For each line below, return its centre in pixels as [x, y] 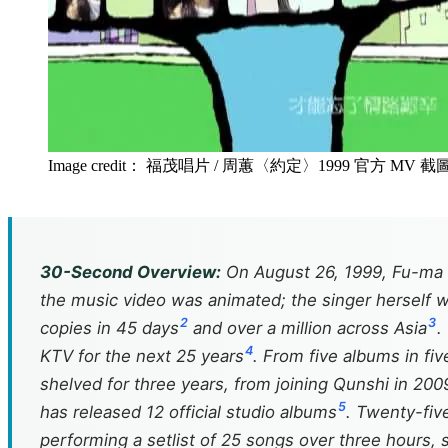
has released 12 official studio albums [188, 412]
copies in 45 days [109, 328]
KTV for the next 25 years [142, 356]
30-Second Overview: [130, 272]
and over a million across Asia [308, 328]
